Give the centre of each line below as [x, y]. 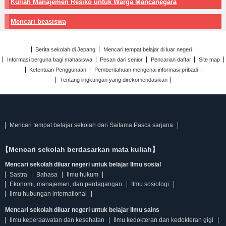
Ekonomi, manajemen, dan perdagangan [66, 184]
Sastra [19, 175]
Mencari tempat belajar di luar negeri [147, 49]
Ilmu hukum [82, 175]
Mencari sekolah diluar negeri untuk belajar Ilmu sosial [83, 164]
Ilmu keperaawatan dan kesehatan [57, 220]
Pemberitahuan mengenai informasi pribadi [146, 70]
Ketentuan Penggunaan [58, 70]
